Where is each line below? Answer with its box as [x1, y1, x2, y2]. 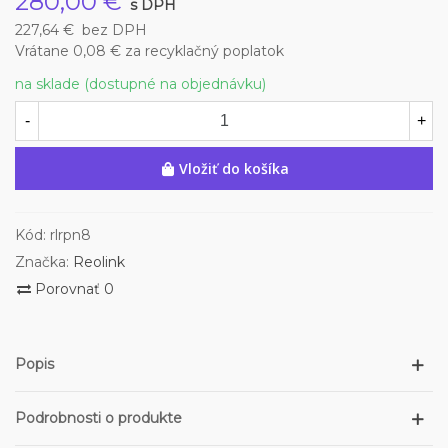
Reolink [73, 253, 125, 272]
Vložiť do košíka [179, 159, 289, 179]
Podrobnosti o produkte [15, 409, 182, 428]
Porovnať [35, 280, 100, 299]
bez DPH [78, 21, 147, 39]
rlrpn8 [50, 226, 91, 245]
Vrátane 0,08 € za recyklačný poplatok [15, 42, 284, 60]
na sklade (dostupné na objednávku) [15, 75, 266, 93]
